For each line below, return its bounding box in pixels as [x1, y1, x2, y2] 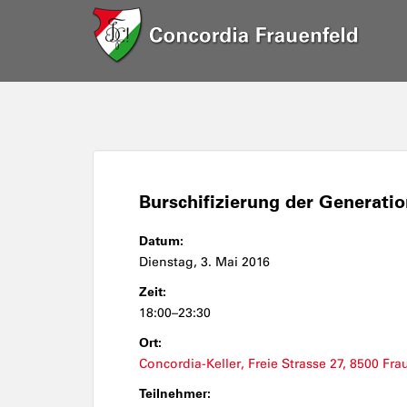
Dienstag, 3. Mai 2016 [139, 254, 270, 270]
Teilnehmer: [139, 385, 211, 402]
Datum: [139, 233, 184, 249]
